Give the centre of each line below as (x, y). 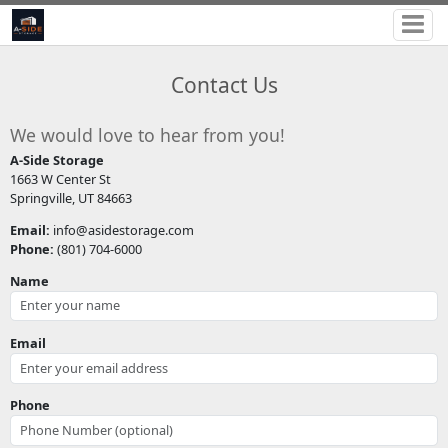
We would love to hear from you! (147, 135)
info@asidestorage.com (121, 229)
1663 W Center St (60, 178)
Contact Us (224, 85)
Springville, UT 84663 (70, 197)
